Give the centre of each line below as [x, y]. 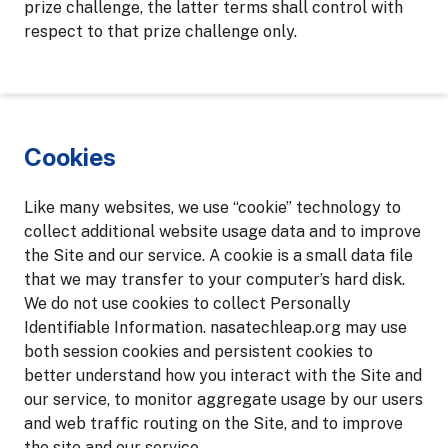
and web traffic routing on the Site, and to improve [213, 423]
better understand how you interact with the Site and [223, 375]
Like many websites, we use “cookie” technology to [212, 207]
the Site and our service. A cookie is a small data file [218, 255]
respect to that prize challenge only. [160, 31]
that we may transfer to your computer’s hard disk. [214, 279]
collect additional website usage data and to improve [222, 231]
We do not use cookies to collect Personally [187, 303]
